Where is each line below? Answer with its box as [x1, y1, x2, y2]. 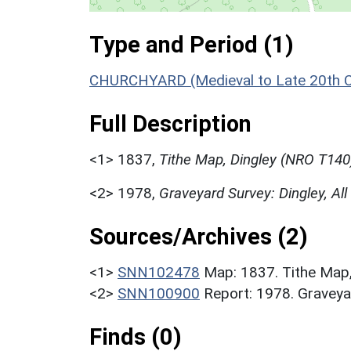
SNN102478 [118, 262, 200, 281]
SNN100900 [118, 284, 200, 302]
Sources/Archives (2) [89, 223, 308, 250]
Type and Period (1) [89, 31, 294, 58]
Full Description [89, 110, 251, 137]
